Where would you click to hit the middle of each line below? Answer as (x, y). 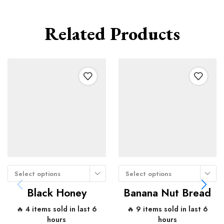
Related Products (112, 34)
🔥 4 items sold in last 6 (56, 209)
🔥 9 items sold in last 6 (167, 209)
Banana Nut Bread (167, 193)
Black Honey (56, 193)
